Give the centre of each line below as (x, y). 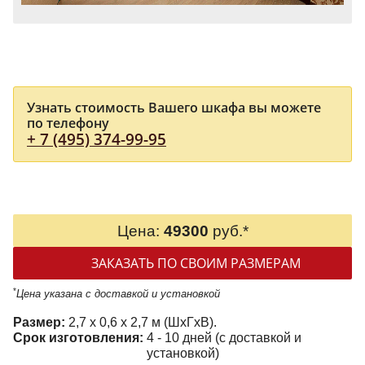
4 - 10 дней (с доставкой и (224, 338)
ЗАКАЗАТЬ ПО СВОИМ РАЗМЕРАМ (196, 263)
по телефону (68, 123)
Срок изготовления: (80, 338)
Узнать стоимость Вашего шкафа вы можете (174, 108)
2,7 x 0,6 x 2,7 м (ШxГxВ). (143, 323)
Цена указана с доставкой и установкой (118, 294)
